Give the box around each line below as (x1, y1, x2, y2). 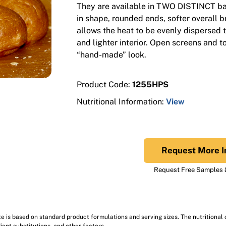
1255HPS (130, 79, 168, 89)
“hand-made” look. (77, 50, 146, 60)
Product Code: (77, 79, 130, 89)
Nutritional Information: (77, 96, 166, 106)
